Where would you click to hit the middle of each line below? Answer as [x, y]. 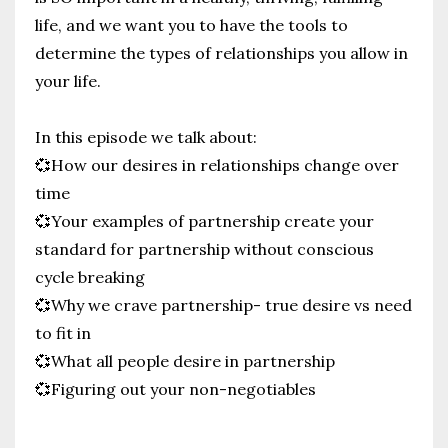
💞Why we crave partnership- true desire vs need [223, 304]
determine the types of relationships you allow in [221, 52]
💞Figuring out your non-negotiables [175, 388]
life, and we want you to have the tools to [191, 24]
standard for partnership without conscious [204, 248]
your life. [68, 80]
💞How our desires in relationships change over [217, 164]
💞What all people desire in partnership [185, 360]
